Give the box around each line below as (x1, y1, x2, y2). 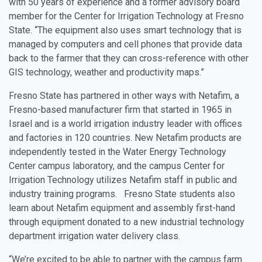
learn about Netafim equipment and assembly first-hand (9, 202, 235, 214)
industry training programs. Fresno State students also (9, 188, 235, 200)
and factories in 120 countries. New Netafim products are (9, 132, 242, 144)
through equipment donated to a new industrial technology (9, 216, 244, 228)
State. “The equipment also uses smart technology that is (9, 25, 242, 36)
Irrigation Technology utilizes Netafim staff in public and (9, 174, 237, 186)
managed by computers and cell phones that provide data (9, 39, 242, 50)
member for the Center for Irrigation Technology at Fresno (9, 11, 244, 22)
